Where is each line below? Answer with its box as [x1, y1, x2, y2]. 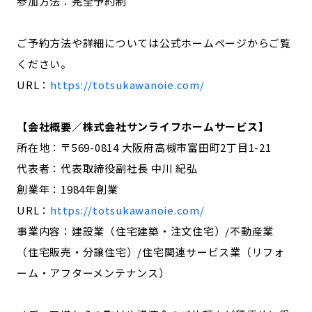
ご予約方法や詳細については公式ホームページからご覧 [17, 35, 291, 50]
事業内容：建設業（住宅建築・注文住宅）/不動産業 [17, 223, 274, 238]
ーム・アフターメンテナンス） [17, 265, 170, 280]
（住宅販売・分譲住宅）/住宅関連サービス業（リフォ [17, 244, 285, 259]
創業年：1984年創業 [17, 181, 118, 196]
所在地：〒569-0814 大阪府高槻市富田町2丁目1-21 [17, 139, 272, 155]
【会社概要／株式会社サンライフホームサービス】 [17, 118, 270, 134]
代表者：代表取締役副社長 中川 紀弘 [17, 160, 198, 175]
